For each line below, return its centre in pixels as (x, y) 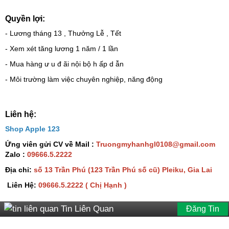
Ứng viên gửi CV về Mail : (51, 144)
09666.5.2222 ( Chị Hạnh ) (83, 185)
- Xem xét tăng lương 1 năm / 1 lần (62, 49)
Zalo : (16, 154)
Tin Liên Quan (87, 209)
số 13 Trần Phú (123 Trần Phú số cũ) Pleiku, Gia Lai (123, 170)
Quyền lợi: (25, 19)
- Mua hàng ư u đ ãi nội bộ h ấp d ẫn (64, 64)
